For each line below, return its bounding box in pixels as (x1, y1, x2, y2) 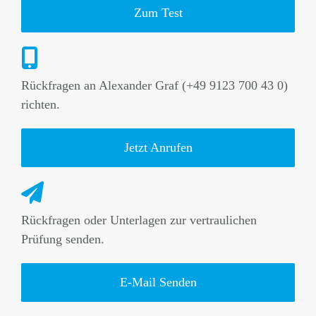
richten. (20, 97, 60, 112)
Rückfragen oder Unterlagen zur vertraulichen (20, 213, 257, 228)
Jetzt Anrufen (123, 140, 193, 155)
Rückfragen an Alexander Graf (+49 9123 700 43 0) (20, 78, 288, 93)
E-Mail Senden (119, 275, 197, 290)
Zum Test (133, 6, 183, 20)
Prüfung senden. (20, 232, 104, 247)
